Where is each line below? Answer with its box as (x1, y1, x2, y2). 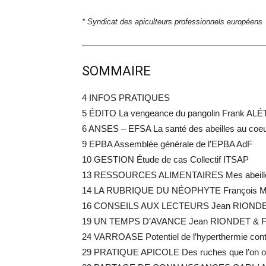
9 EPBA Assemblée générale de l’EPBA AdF (82, 139, 252, 150)
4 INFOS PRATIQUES (82, 93, 170, 103)
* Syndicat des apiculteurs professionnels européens (82, 17, 262, 27)
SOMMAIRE (82, 64, 151, 79)
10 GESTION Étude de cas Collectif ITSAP (82, 154, 249, 165)
